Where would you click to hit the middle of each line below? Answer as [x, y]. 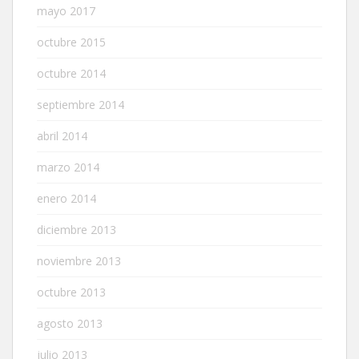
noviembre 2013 [79, 261]
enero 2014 [67, 198]
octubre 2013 [71, 292]
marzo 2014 [68, 167]
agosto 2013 [70, 323]
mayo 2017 [66, 11]
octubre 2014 [71, 73]
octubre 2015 [71, 42]
